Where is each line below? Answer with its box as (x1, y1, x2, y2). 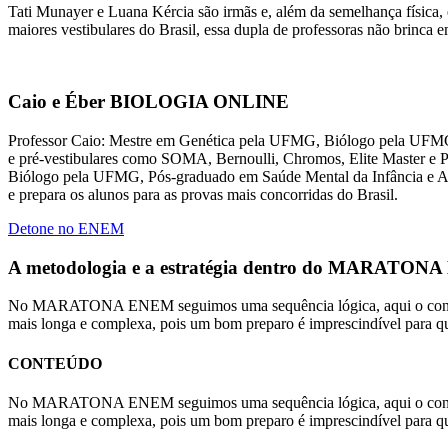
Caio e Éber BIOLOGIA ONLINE (8, 91, 289, 113)
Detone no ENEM (8, 220, 124, 238)
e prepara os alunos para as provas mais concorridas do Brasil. (8, 186, 398, 204)
